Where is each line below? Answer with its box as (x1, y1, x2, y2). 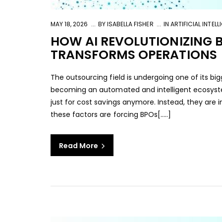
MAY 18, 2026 (51, 20, 88, 28)
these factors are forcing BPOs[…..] (51, 110, 171, 119)
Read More (59, 141, 100, 151)
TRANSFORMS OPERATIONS (51, 46, 217, 63)
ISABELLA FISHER (106, 20, 154, 28)
